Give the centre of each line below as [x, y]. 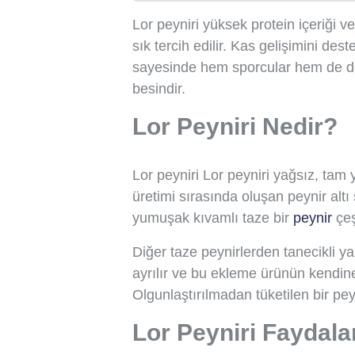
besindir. [159, 88]
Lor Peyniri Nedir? [235, 126]
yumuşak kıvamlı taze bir [213, 218]
